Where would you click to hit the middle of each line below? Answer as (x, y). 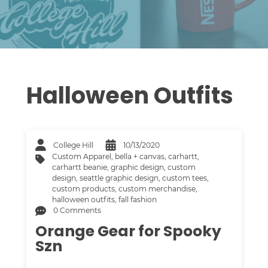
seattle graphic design (119, 178)
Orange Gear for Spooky (129, 232)
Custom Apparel (82, 157)
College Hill (74, 145)
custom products (84, 189)
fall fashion (138, 200)
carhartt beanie (80, 167)
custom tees (185, 178)
